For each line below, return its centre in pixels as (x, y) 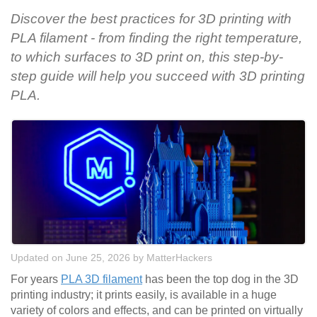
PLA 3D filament (102, 279)
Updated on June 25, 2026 (70, 257)
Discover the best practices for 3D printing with (151, 19)
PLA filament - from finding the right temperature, (156, 38)
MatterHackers (179, 257)
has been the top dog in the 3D (220, 279)
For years (36, 279)
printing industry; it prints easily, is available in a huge (144, 294)
